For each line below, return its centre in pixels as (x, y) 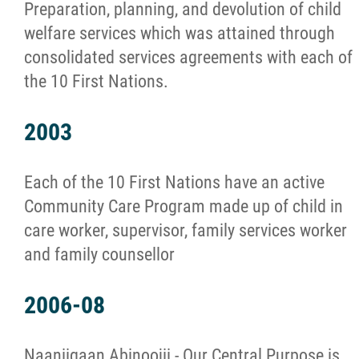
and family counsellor (99, 254)
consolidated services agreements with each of (188, 57)
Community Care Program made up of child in (184, 206)
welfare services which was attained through (179, 33)
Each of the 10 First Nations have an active (174, 182)
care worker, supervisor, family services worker (186, 230)
